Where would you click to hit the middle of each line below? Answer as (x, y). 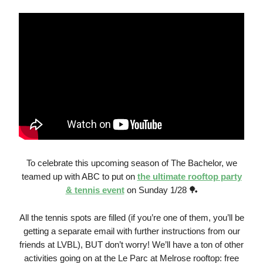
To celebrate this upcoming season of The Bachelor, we (131, 163)
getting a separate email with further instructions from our (131, 231)
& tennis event (95, 190)
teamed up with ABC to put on (79, 177)
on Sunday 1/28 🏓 (161, 190)
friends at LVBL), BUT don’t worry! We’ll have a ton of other (131, 245)
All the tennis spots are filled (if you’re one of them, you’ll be (131, 218)
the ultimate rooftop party (189, 177)
